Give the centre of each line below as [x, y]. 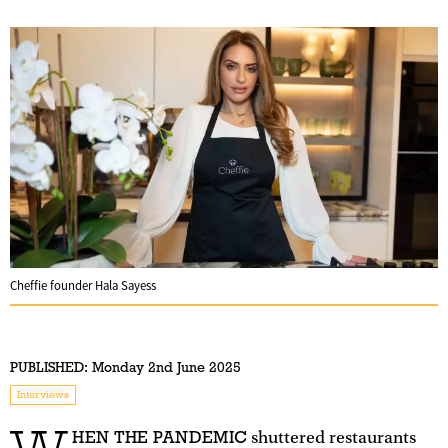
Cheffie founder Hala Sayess [83, 285]
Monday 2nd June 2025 [164, 367]
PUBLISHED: [49, 367]
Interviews [43, 394]
